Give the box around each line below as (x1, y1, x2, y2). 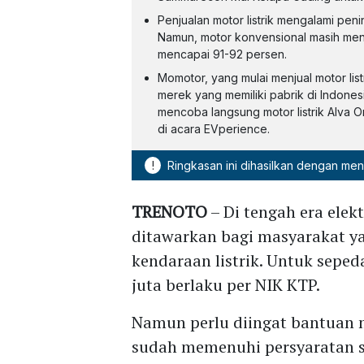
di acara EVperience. (158, 121, 271, 136)
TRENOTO (132, 200, 208, 223)
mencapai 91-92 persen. (158, 46, 288, 61)
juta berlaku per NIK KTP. (132, 273, 321, 296)
